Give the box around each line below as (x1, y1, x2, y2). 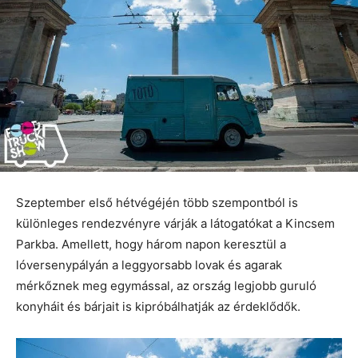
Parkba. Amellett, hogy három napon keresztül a (16, 237, 286, 253)
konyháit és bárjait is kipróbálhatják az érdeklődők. (16, 299, 300, 315)
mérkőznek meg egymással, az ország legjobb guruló (16, 278, 316, 294)
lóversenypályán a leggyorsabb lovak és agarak (16, 257, 282, 273)
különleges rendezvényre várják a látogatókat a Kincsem (16, 216, 335, 232)
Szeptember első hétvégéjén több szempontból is (16, 195, 298, 211)
